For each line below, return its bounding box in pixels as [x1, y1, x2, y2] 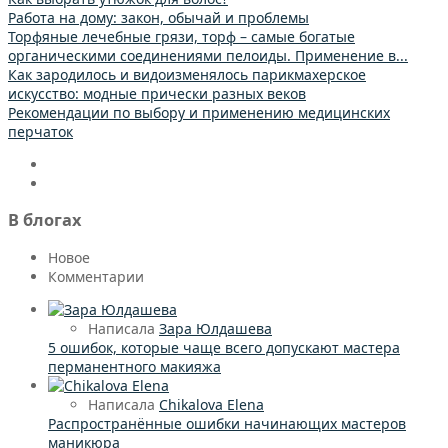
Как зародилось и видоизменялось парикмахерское [8, 64, 366, 84]
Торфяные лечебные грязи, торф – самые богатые [8, 26, 355, 46]
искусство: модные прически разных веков [8, 83, 306, 103]
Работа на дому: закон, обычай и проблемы [8, 7, 309, 27]
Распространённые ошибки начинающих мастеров [48, 413, 406, 433]
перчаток [8, 121, 73, 141]
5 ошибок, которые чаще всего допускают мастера [48, 337, 400, 357]
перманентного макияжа [48, 356, 221, 376]
